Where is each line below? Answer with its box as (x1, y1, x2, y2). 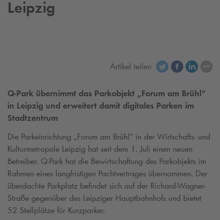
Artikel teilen (110, 60, 151, 72)
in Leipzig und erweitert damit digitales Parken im (7, 100, 194, 111)
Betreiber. (7, 155, 41, 166)
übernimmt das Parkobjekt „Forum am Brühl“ (33, 88, 206, 99)
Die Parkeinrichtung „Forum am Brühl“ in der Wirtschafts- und (7, 131, 210, 142)
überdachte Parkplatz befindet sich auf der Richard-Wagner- (7, 180, 206, 191)
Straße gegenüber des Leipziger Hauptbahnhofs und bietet (7, 192, 201, 203)
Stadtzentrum (7, 112, 58, 124)
